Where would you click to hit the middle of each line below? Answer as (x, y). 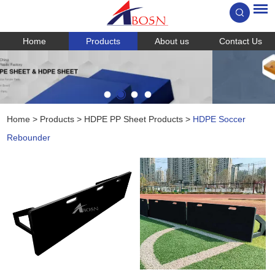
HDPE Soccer (219, 119)
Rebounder (29, 137)
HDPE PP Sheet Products (134, 119)
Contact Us (241, 41)
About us (172, 41)
